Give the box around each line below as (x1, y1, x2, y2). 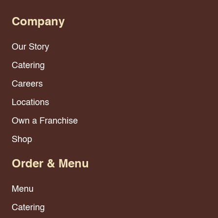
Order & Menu (12, 159, 89, 171)
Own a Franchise (12, 117, 78, 126)
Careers (12, 80, 43, 89)
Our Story (12, 43, 49, 52)
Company (12, 17, 65, 29)
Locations (12, 98, 49, 108)
